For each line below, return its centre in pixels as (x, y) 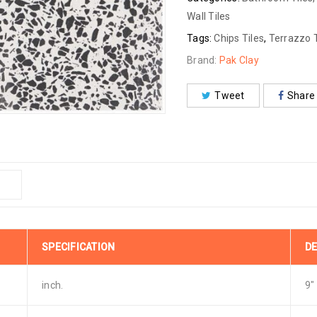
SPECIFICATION (79, 247)
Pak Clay (239, 60)
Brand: (203, 60)
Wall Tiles (209, 16)
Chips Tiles (239, 38)
